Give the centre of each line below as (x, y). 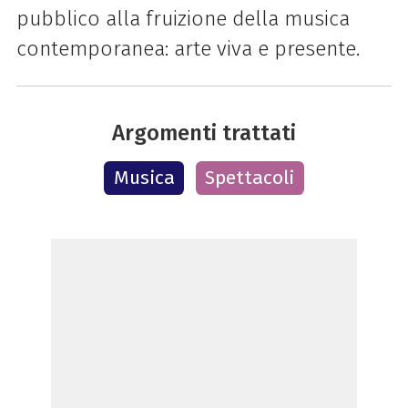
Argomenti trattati (204, 133)
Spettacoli (250, 177)
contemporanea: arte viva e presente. (188, 48)
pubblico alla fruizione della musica (183, 18)
